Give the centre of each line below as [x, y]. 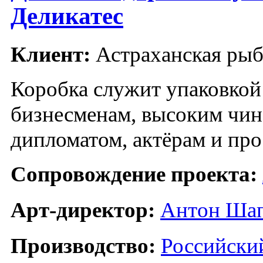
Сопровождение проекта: [134, 174]
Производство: [83, 246]
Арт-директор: [83, 210]
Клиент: [50, 55]
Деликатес [67, 16]
